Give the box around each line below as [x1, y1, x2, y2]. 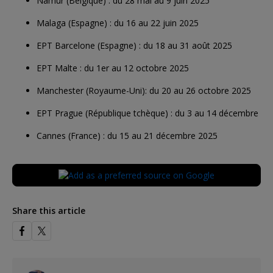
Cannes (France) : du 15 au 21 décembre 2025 [37, 129, 218, 141]
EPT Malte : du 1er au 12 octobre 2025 [37, 62, 189, 74]
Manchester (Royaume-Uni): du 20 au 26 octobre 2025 [37, 84, 251, 96]
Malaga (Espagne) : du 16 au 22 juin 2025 [37, 16, 199, 29]
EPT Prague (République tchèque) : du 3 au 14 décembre [37, 107, 258, 119]
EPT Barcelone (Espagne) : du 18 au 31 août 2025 [37, 39, 232, 51]
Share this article [12, 204, 85, 216]
